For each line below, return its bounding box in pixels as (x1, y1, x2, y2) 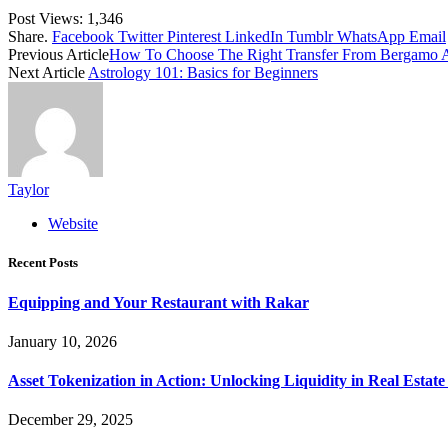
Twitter (118, 28, 163, 46)
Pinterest (167, 28, 221, 46)
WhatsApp (337, 28, 405, 46)
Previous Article (8, 46, 109, 64)
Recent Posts (8, 255, 78, 271)
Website (48, 215, 98, 233)
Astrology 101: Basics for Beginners (88, 64, 318, 82)
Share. (8, 28, 48, 46)
